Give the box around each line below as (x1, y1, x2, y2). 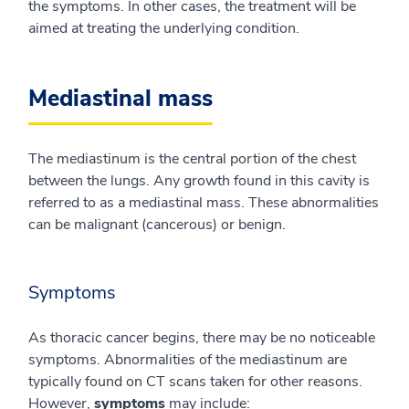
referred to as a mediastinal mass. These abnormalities (28, 193, 379, 214)
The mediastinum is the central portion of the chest (28, 149, 356, 170)
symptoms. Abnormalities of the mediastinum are (28, 350, 347, 371)
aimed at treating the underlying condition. (28, 18, 299, 39)
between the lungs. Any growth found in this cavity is (28, 171, 370, 192)
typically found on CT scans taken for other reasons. (28, 372, 362, 393)
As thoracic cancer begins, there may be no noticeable (28, 328, 375, 349)
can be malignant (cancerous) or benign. (28, 215, 286, 236)
